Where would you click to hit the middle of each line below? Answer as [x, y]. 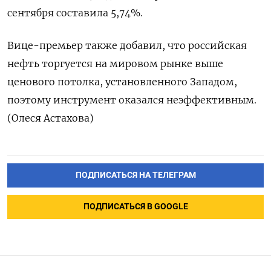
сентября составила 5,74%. [75, 13]
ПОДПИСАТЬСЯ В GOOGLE [135, 207]
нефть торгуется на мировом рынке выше [115, 64]
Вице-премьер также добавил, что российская [127, 46]
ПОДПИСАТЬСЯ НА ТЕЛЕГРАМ [135, 175]
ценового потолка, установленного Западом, [122, 82]
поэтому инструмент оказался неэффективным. [132, 100]
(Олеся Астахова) [51, 118]
